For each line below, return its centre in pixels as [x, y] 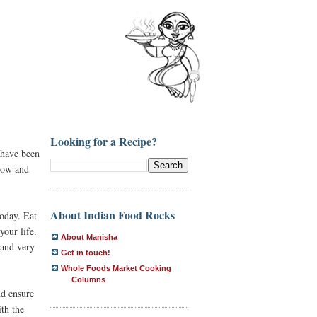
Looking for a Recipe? [104, 141]
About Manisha [89, 237]
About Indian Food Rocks [113, 214]
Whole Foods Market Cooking [116, 268]
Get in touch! [86, 252]
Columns [88, 279]
